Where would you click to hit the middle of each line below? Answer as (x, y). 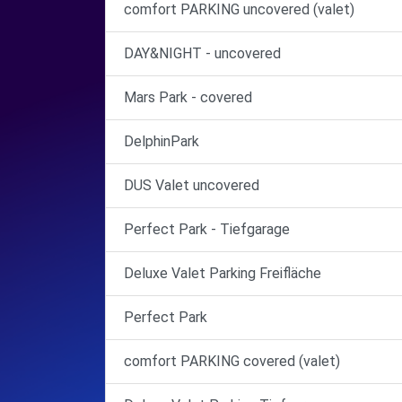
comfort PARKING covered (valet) (232, 361)
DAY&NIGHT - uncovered (202, 53)
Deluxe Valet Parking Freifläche (223, 273)
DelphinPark (162, 141)
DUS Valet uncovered (192, 185)
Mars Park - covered (188, 97)
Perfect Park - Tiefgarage (207, 229)
